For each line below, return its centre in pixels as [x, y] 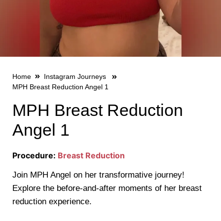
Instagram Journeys [76, 76]
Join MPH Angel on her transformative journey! [98, 175]
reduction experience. [52, 201]
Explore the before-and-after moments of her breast [107, 188]
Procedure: [35, 155]
